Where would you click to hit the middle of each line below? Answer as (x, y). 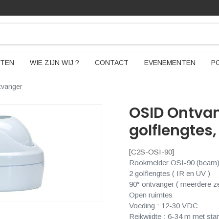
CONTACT (111, 63)
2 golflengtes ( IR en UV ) (170, 173)
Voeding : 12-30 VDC (164, 206)
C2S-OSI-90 (152, 152)
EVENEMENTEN (170, 63)
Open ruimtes (151, 195)
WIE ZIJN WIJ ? (54, 63)
